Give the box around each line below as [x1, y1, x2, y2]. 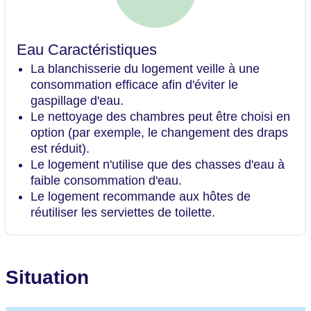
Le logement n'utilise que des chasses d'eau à [31, 158, 285, 172]
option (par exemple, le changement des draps [31, 126, 288, 140]
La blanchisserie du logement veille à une [31, 62, 260, 76]
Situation [6, 267, 89, 289]
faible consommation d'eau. [31, 174, 182, 188]
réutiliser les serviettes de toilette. [31, 205, 215, 220]
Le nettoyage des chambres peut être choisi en [31, 110, 290, 124]
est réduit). [31, 142, 90, 156]
